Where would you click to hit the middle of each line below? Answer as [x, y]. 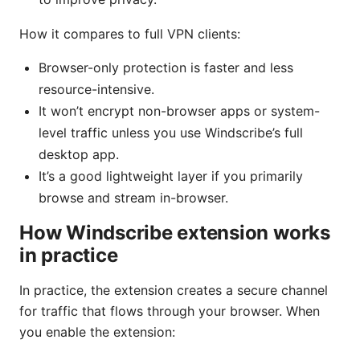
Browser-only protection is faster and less [166, 68]
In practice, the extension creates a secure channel [174, 290]
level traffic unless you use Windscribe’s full [171, 133]
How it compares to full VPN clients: [130, 34]
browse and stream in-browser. [133, 198]
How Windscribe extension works [175, 233]
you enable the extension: [97, 332]
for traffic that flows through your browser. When [170, 311]
